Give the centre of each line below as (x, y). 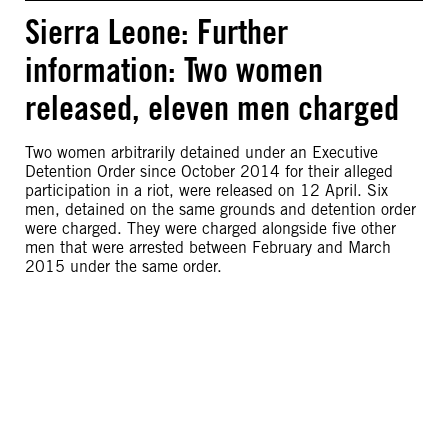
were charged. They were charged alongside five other (210, 228)
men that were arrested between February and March (208, 247)
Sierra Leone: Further (156, 31)
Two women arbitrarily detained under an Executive (201, 152)
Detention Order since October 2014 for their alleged (209, 171)
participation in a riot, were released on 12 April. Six (206, 190)
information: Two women (174, 69)
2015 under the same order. (123, 266)
